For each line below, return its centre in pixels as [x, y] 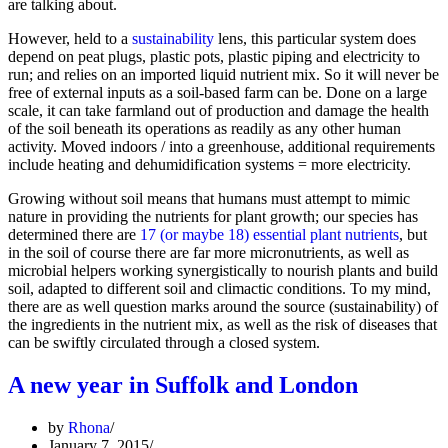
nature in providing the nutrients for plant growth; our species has [213, 217]
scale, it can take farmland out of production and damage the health [218, 111]
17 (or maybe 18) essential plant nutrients [269, 235]
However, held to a [70, 39]
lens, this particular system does [315, 39]
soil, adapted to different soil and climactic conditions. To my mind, [219, 289]
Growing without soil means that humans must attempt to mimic [209, 199]
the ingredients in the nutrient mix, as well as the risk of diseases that [222, 325]
